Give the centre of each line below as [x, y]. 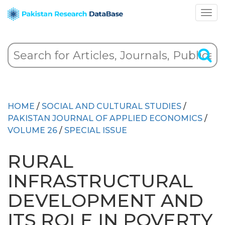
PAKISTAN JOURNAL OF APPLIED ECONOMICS [105, 118]
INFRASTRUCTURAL [100, 181]
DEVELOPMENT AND [105, 200]
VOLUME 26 [32, 130]
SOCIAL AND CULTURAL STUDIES [111, 106]
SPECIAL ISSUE [96, 130]
